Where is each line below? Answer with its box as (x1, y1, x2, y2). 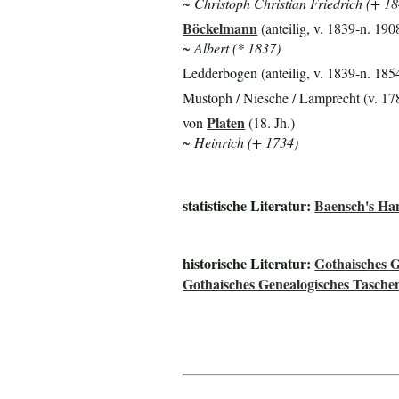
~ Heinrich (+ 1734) (183, 133, 299, 152)
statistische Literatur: (183, 194, 315, 216)
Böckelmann (183, 18, 258, 39)
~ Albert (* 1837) (183, 38, 281, 58)
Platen (207, 112, 246, 134)
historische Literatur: (183, 252, 315, 273)
